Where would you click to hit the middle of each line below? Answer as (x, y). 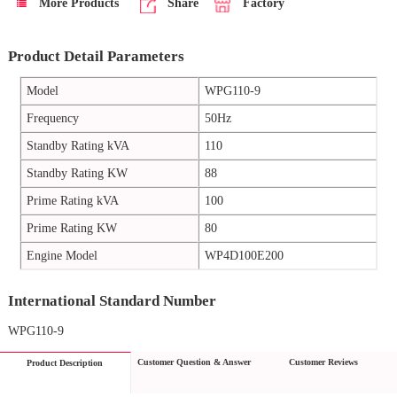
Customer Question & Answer (195, 362)
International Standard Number (112, 300)
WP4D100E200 (244, 256)
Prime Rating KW (71, 228)
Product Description (65, 362)
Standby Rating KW (77, 173)
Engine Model (62, 256)
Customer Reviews (323, 362)
